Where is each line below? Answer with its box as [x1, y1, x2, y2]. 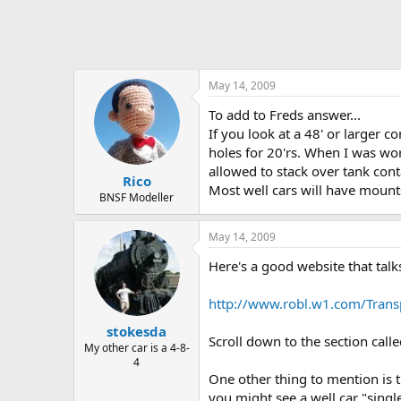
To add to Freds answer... [209, 106, 361, 124]
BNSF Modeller [99, 189, 174, 205]
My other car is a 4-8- [83, 340, 190, 355]
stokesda [107, 322, 166, 340]
